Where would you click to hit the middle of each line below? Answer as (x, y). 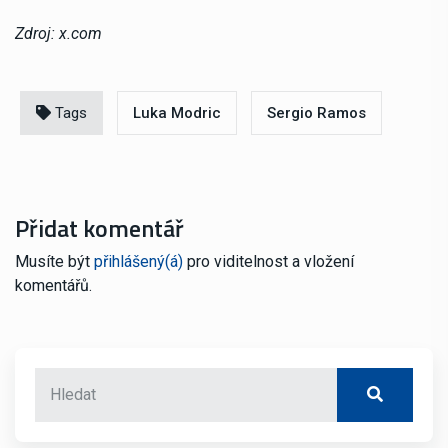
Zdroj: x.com (58, 34)
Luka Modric (177, 113)
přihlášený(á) (138, 262)
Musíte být (54, 262)
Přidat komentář (99, 228)
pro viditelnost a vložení (268, 262)
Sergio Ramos (316, 113)
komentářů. (53, 286)
